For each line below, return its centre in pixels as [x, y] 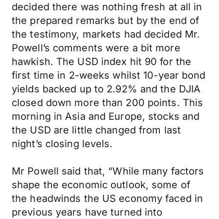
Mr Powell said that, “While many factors [108, 171]
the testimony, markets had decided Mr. [106, 34]
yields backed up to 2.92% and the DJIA [106, 89]
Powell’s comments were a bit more [96, 48]
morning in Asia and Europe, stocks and [106, 116]
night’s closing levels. [62, 144]
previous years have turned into [87, 212]
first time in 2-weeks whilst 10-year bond [109, 75]
